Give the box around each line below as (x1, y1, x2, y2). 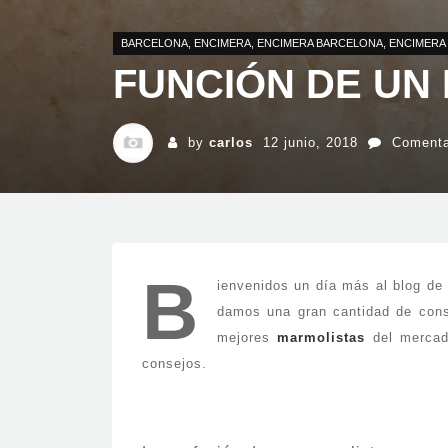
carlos (209, 135, 253, 150)
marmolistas (277, 330, 366, 345)
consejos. (142, 356, 207, 371)
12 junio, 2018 (263, 135, 358, 150)
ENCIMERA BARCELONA (257, 37, 383, 49)
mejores (217, 330, 278, 345)
